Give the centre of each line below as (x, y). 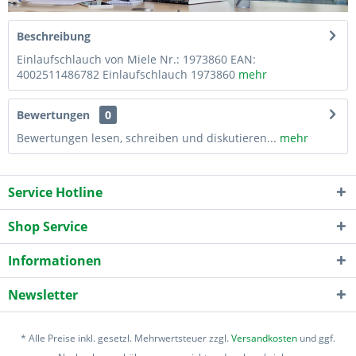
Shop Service (48, 226)
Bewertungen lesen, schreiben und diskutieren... (147, 137)
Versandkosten (264, 338)
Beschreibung (54, 36)
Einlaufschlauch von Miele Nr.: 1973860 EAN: (136, 59)
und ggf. (316, 338)
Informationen (55, 260)
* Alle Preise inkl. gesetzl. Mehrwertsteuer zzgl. (126, 338)
